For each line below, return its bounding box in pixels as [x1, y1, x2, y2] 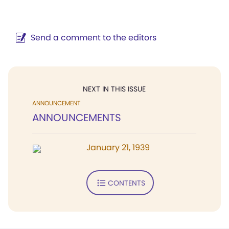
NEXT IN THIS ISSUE [83, 84, 146, 94]
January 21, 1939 [86, 142, 150, 153]
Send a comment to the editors [31, 32, 156, 43]
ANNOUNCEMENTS [32, 110, 121, 125]
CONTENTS [107, 177, 145, 188]
